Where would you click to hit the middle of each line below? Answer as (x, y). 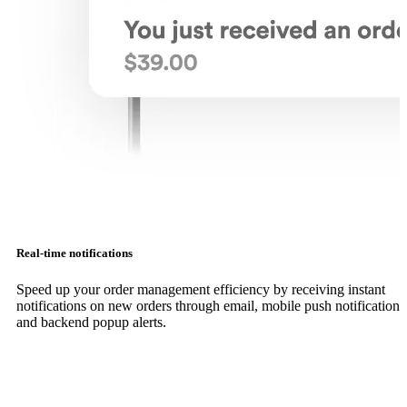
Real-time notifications (74, 253)
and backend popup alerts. (91, 322)
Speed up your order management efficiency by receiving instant (201, 289)
